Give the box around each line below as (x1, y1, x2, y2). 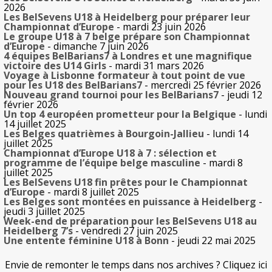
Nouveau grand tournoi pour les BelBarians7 (4, 87, 219, 101)
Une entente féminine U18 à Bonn (4, 233, 169, 247)
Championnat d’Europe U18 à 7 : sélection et (4, 146, 217, 160)
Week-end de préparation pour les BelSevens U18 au (4, 214, 257, 228)
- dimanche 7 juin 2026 (45, 39, 149, 53)
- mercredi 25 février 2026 (142, 78, 261, 92)
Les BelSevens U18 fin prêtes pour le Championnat (4, 175, 248, 189)
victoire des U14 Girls (4, 58, 106, 72)
